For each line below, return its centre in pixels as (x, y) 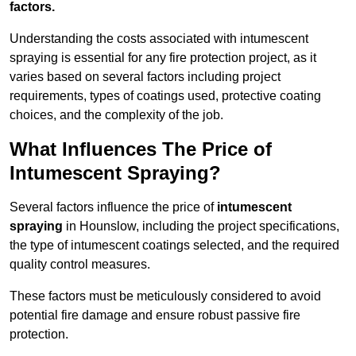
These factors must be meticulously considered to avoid (165, 296)
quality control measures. (80, 265)
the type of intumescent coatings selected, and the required (174, 246)
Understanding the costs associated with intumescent (159, 39)
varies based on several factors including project (145, 77)
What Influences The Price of (141, 149)
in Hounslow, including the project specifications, (201, 226)
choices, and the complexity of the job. (116, 115)
